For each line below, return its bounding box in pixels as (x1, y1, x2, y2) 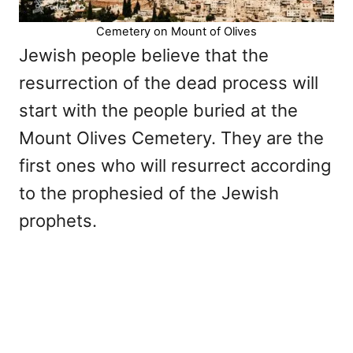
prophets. (19, 210, 97, 231)
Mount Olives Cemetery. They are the (19, 127, 324, 148)
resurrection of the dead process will (19, 72, 318, 93)
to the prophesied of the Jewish (19, 182, 279, 203)
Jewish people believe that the (19, 44, 269, 65)
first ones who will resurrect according (19, 154, 331, 176)
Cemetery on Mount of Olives (96, 24, 257, 39)
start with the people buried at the (19, 99, 298, 121)
